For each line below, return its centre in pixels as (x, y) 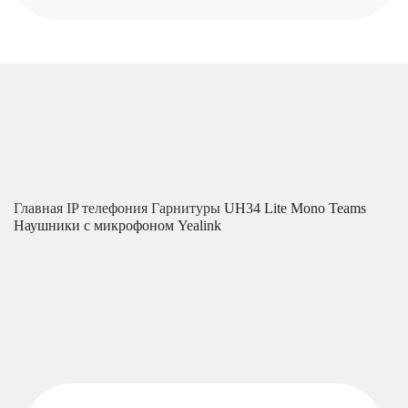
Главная (40, 208)
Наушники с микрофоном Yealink (117, 225)
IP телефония (109, 208)
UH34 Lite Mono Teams (295, 208)
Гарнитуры (188, 208)
